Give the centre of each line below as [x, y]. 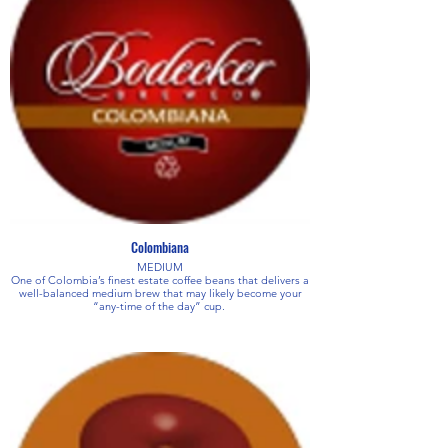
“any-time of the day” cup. [160, 305]
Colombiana [160, 246]
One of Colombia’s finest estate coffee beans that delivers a [160, 279]
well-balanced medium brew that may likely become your [160, 292]
